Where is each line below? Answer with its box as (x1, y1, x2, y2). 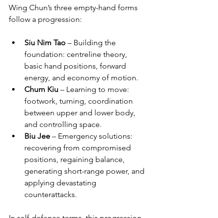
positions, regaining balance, (24, 155, 127, 164)
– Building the (66, 38, 118, 47)
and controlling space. (24, 120, 102, 129)
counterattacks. (24, 190, 77, 199)
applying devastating (24, 178, 98, 187)
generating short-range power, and (24, 166, 146, 176)
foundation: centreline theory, (24, 50, 129, 59)
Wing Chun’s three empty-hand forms (9, 3, 140, 12)
